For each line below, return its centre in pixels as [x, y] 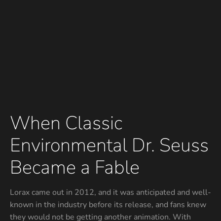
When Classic [66, 123]
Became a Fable [75, 167]
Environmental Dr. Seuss [109, 145]
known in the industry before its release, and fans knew [108, 205]
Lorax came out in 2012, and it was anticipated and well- [110, 192]
